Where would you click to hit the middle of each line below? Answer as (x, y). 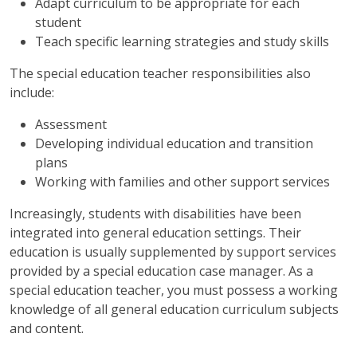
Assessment (71, 125)
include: (32, 93)
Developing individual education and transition (174, 144)
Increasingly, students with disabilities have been (155, 214)
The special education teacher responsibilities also (160, 74)
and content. (47, 329)
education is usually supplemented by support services (173, 252)
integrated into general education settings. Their (155, 233)
